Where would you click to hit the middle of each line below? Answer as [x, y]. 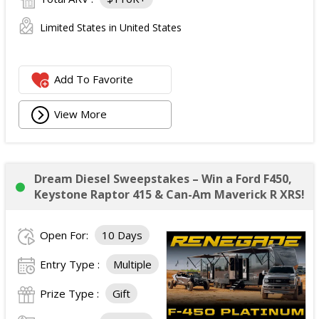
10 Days [122, 235]
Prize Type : [71, 293]
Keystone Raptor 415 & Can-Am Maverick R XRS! [169, 194]
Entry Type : [71, 264]
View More [81, 114]
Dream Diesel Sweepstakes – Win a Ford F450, [163, 178]
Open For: [66, 235]
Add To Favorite [94, 79]
